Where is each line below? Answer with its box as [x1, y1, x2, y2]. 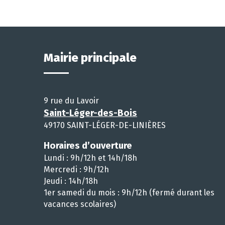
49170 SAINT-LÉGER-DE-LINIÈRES [44, 120, 166, 130]
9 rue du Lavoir [44, 95, 99, 105]
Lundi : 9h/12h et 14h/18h [44, 153, 137, 163]
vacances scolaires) [44, 199, 116, 209]
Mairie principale [44, 50, 137, 65]
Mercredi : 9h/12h [44, 164, 109, 174]
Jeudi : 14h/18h [44, 176, 98, 186]
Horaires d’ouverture [44, 140, 132, 151]
